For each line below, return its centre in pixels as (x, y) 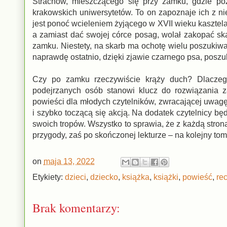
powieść (197, 177)
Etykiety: (49, 177)
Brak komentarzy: (76, 207)
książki (166, 177)
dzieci (75, 177)
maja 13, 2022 (69, 161)
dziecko (104, 177)
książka (136, 177)
